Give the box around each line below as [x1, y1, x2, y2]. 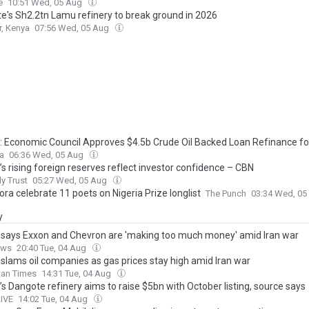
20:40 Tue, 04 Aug [17, 243, 88, 253]
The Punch [206, 188, 246, 199]
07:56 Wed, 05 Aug [34, 23, 111, 33]
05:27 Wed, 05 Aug [32, 175, 109, 186]
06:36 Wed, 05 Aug [9, 150, 86, 160]
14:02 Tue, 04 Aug [18, 294, 90, 304]
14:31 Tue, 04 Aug [41, 268, 113, 279]
